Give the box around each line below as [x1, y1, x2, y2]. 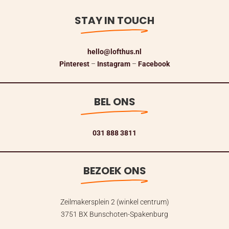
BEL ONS [94, 95, 135, 109]
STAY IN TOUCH [75, 13, 154, 28]
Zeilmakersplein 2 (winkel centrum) [60, 197, 169, 207]
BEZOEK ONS [83, 164, 146, 178]
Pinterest [59, 59, 89, 68]
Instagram [97, 59, 130, 68]
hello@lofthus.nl [87, 47, 142, 56]
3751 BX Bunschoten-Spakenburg [61, 209, 168, 219]
